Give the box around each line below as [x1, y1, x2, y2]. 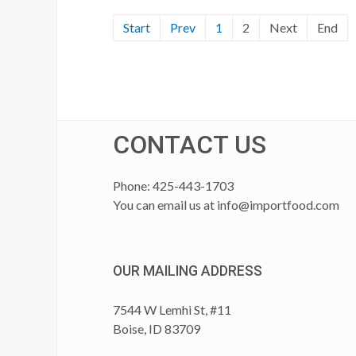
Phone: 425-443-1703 [113, 177, 234, 193]
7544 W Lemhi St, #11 [113, 301, 231, 317]
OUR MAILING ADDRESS [113, 262, 262, 279]
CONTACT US [113, 129, 266, 160]
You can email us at [113, 196, 217, 212]
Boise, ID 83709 [113, 320, 203, 336]
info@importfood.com [217, 196, 339, 212]
